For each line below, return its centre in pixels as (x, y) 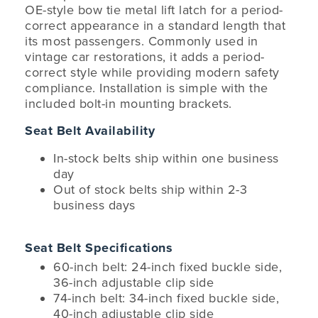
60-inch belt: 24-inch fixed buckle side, (168, 267)
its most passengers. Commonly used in (142, 41)
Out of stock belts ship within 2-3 (150, 190)
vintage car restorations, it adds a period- (145, 57)
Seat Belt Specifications (99, 248)
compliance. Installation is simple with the (147, 88)
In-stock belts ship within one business (166, 158)
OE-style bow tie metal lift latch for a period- (154, 10)
